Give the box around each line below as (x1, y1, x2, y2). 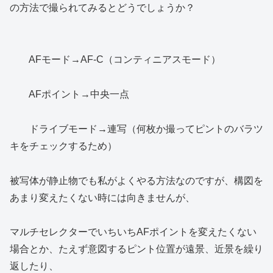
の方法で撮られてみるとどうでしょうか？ (10, 2, 195, 13)
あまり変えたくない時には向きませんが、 (10, 192, 195, 203)
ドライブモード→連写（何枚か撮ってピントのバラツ (10, 123, 263, 134)
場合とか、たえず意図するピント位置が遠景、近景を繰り (10, 244, 263, 255)
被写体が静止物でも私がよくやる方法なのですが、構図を (10, 175, 263, 186)
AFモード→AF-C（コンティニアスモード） (10, 54, 221, 65)
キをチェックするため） (10, 140, 117, 151)
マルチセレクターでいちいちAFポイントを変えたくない (10, 227, 257, 238)
